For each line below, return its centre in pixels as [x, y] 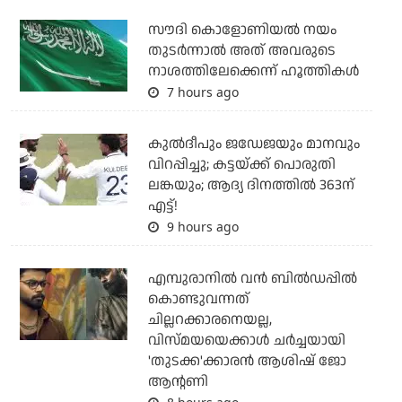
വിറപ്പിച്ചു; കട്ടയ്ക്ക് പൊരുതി [241, 165]
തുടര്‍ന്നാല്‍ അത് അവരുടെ [241, 51]
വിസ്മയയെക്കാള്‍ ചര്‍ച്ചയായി [246, 341]
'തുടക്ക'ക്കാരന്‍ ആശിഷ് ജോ [247, 362]
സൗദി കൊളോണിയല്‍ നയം [242, 31]
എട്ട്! [162, 206]
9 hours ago [201, 227]
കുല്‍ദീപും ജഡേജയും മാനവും [253, 144]
